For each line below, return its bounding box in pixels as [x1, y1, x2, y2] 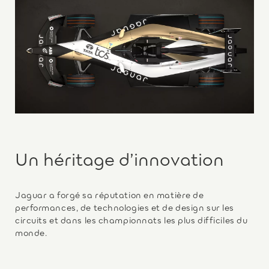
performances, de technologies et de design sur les [15, 201, 234, 214]
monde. [15, 226, 47, 239]
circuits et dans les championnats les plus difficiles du [15, 213, 248, 226]
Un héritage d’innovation [15, 145, 224, 171]
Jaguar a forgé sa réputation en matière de [15, 188, 204, 201]
